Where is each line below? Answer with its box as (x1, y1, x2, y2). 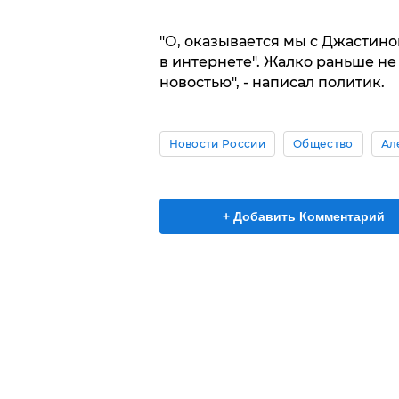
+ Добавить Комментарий (223, 208, 385, 224)
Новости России (168, 136, 265, 151)
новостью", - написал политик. (159, 73, 385, 91)
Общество (292, 136, 354, 151)
